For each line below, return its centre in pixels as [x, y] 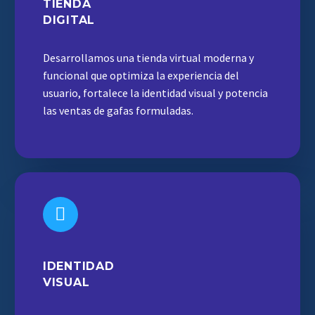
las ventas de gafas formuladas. [118, 110]
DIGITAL [69, 20]
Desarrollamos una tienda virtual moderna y [148, 58]
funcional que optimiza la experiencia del [141, 75]
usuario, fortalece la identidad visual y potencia [155, 93]
